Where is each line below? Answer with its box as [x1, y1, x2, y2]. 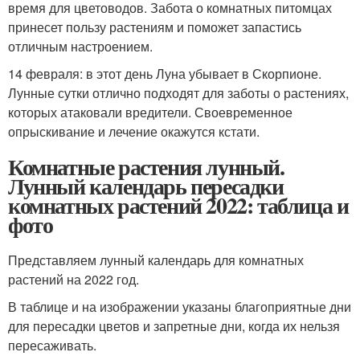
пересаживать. [8, 335, 96, 354]
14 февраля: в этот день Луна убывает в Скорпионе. [8, 63, 321, 83]
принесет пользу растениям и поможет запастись [8, 17, 301, 36]
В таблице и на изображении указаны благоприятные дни [8, 297, 351, 316]
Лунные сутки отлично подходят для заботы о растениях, [8, 83, 349, 102]
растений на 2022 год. [8, 269, 139, 288]
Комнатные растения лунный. [8, 149, 284, 183]
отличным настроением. [8, 36, 153, 55]
